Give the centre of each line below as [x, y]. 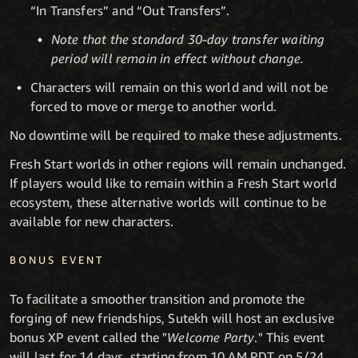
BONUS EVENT [57, 259]
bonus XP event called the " [89, 338]
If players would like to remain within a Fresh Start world [173, 183]
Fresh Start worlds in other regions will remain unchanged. [178, 163]
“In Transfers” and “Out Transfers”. [130, 10]
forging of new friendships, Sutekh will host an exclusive [172, 318]
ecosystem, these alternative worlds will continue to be [168, 202]
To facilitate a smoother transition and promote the [157, 299]
